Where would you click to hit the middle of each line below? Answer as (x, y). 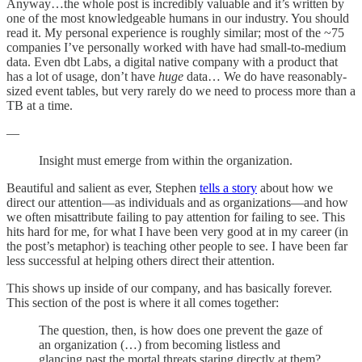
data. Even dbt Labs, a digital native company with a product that (172, 61)
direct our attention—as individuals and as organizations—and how (177, 202)
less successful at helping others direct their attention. (141, 260)
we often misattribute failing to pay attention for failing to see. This (176, 217)
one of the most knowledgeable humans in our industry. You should (178, 18)
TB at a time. (40, 105)
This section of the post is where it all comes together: (143, 302)
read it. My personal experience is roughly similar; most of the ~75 (175, 32)
